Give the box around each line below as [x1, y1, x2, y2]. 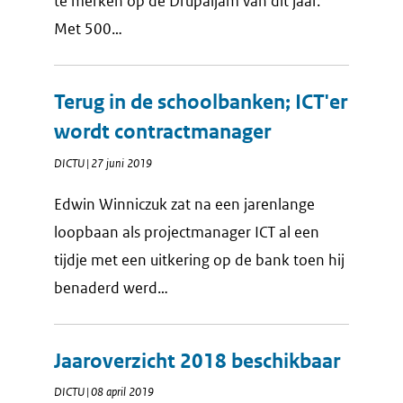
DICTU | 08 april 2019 [54, 383, 154, 399]
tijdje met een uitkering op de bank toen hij [54, 250, 345, 270]
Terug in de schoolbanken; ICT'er [54, 89, 347, 116]
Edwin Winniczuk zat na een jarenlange [54, 194, 315, 214]
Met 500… [54, 20, 122, 40]
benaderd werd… [54, 278, 168, 298]
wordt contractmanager [54, 119, 271, 146]
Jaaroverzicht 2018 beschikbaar [54, 347, 340, 374]
